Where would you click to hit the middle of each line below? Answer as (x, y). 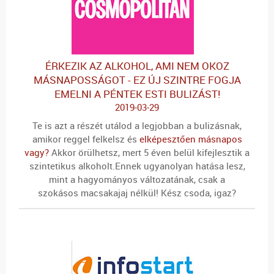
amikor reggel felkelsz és (84, 139)
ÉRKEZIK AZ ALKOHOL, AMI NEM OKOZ (137, 66)
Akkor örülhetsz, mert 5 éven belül (122, 152)
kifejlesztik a (222, 152)
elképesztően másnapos (189, 139)
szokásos (59, 192)
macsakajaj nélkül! (120, 192)
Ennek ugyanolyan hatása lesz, (180, 165)
